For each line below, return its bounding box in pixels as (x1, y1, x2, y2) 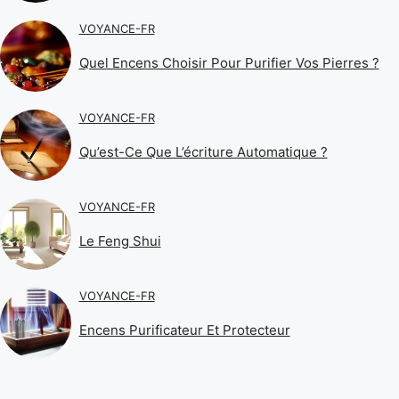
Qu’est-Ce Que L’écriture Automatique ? (78, 143, 328, 161)
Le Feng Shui (78, 232, 161, 250)
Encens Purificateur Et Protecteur (78, 322, 290, 339)
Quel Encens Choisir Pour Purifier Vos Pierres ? (78, 54, 379, 72)
